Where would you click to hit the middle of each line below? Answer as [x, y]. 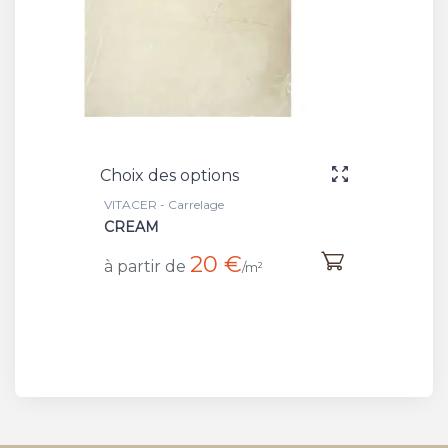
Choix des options [169, 175]
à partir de [145, 266]
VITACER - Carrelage [164, 204]
